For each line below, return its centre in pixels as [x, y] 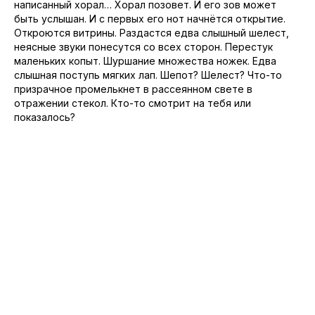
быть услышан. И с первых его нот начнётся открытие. [150, 19]
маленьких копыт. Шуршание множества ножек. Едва [145, 61]
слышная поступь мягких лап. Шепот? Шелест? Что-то [148, 75]
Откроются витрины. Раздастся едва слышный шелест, [152, 33]
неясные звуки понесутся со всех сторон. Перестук [143, 47]
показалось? [45, 117]
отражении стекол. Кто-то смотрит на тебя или [133, 103]
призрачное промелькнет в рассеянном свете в [133, 89]
